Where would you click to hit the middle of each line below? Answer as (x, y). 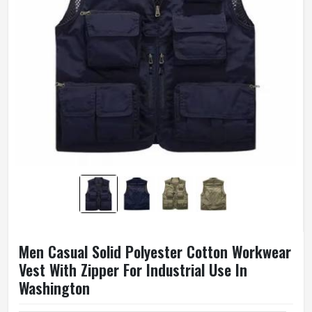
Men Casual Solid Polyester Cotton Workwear (155, 251)
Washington (54, 288)
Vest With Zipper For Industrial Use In (133, 270)
